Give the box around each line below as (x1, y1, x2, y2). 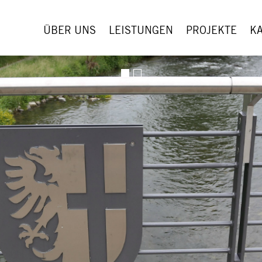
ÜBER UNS (43, 25, 96, 36)
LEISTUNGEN (109, 25, 173, 36)
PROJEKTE (186, 25, 237, 36)
